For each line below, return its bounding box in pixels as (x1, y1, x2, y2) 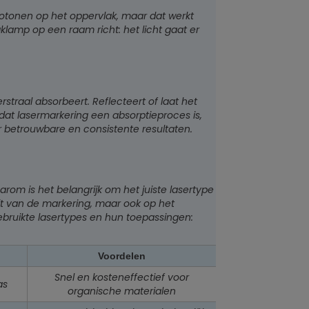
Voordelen (98, 250, 146, 262)
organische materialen (68, 284, 176, 299)
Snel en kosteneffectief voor (54, 270, 189, 285)
